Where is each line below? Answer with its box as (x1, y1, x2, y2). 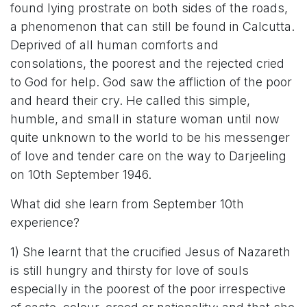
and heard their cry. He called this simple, (10, 93, 250, 108)
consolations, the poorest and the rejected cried (10, 56, 284, 71)
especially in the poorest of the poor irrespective (10, 282, 286, 296)
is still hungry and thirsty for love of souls (10, 263, 249, 278)
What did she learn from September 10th (10, 197, 244, 211)
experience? (10, 215, 79, 230)
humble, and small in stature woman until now (10, 112, 280, 126)
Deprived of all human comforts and (10, 38, 219, 52)
